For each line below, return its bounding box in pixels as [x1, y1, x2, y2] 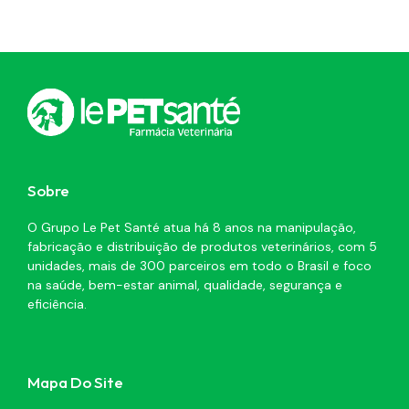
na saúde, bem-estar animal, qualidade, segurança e [27, 277, 342, 294]
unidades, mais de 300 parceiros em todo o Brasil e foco [27, 257, 372, 275]
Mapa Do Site [27, 372, 123, 392]
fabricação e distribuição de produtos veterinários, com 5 [27, 238, 377, 256]
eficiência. [27, 296, 87, 313]
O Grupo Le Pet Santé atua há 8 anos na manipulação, [27, 219, 356, 236]
